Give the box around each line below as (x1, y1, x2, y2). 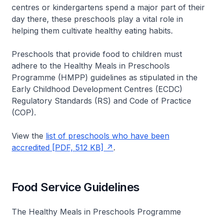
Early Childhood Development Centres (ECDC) (12, 84, 182, 94)
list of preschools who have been (46, 130, 169, 141)
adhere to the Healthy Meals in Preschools (12, 60, 170, 71)
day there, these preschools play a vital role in (12, 14, 183, 24)
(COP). (12, 107, 36, 117)
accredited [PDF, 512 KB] (12, 142, 104, 152)
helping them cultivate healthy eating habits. (12, 25, 173, 36)
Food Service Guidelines (12, 180, 140, 194)
